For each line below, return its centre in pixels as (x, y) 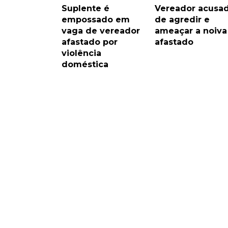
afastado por (90, 42)
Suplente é (85, 9)
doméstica (85, 65)
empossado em (96, 20)
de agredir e (182, 20)
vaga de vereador (101, 31)
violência (81, 53)
